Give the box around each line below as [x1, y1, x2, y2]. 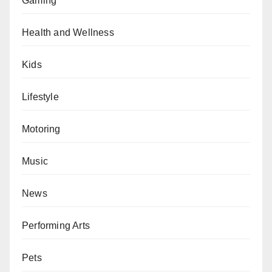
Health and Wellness [22, 27, 114, 38]
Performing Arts [22, 220, 90, 231]
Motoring [22, 123, 61, 134]
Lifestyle [22, 91, 59, 102]
